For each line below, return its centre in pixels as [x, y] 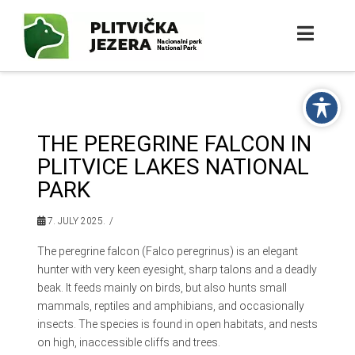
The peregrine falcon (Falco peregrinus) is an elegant [167, 251]
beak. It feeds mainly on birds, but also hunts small [162, 287]
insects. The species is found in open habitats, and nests [177, 324]
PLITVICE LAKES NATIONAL [173, 167]
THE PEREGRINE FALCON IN [174, 144]
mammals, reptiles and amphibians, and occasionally [170, 305]
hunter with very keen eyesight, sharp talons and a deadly [177, 269]
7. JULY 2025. [75, 221]
